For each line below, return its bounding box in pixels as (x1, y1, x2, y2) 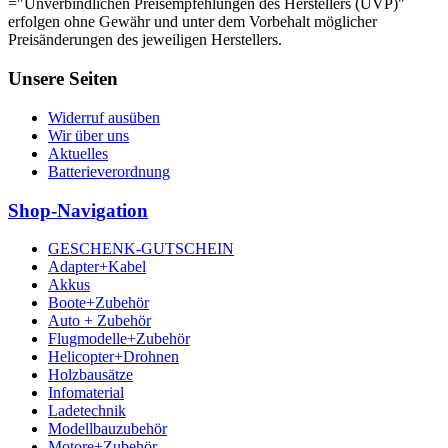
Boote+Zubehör (48, 294, 149, 312)
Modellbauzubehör (48, 420, 167, 438)
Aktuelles (48, 144, 108, 162)
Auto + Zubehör (48, 312, 151, 330)
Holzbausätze (48, 366, 133, 384)
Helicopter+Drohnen (48, 348, 179, 366)
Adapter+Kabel (48, 258, 146, 276)
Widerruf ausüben (48, 108, 160, 126)
